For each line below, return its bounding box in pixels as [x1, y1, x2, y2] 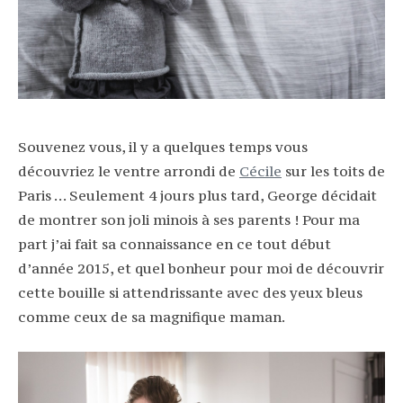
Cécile [239, 162, 282, 180]
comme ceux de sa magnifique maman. [18, 308, 285, 326]
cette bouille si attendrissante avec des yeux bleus [18, 283, 363, 301]
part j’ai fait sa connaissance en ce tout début [18, 235, 331, 253]
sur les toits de [282, 162, 385, 180]
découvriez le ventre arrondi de [18, 162, 239, 180]
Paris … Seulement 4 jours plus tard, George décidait [18, 186, 377, 204]
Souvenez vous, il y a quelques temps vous [18, 138, 308, 156]
